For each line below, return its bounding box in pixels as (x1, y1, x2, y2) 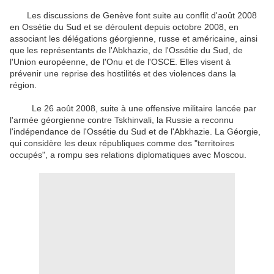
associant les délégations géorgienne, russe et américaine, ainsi (10, 34, 257, 44)
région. (10, 80, 37, 91)
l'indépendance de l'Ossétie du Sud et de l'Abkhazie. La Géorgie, (10, 127, 261, 137)
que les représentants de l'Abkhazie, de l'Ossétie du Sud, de (10, 45, 243, 56)
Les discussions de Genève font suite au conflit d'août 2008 (10, 10, 257, 21)
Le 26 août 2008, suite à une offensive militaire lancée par (10, 103, 256, 114)
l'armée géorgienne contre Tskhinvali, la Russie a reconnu (10, 115, 234, 125)
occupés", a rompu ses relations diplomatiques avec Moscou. (10, 150, 246, 160)
